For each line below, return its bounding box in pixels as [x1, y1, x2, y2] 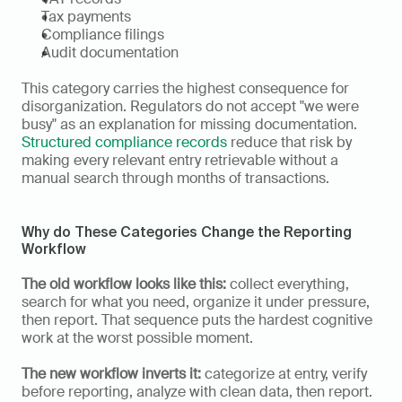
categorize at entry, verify [201, 364, 367, 384]
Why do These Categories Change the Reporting [22, 223, 352, 240]
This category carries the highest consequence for [22, 79, 349, 99]
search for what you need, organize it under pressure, [22, 293, 370, 312]
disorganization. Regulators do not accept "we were [22, 97, 359, 117]
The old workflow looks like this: [22, 275, 226, 294]
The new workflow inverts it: [22, 364, 201, 384]
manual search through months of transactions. [22, 169, 329, 188]
